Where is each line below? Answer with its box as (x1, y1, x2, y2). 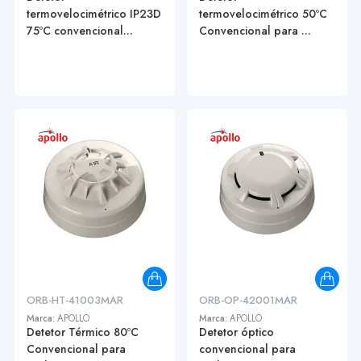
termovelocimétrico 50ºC (198, 6, 327, 23)
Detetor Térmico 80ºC (26, 324, 139, 341)
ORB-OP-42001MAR (198, 293, 297, 309)
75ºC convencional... (26, 23, 133, 39)
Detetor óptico (198, 324, 274, 341)
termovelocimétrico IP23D (26, 6, 161, 23)
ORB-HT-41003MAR (26, 293, 123, 309)
